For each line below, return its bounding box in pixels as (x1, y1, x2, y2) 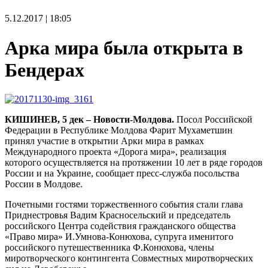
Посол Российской (174, 114, 252, 125)
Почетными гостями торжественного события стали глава (5, 199, 243, 210)
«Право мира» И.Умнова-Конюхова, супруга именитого (5, 232, 233, 242)
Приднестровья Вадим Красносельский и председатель (5, 210, 230, 221)
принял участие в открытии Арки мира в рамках (5, 136, 204, 147)
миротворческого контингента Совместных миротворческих (5, 253, 253, 264)
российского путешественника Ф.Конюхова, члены (5, 242, 214, 253)
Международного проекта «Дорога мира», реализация (5, 147, 226, 157)
